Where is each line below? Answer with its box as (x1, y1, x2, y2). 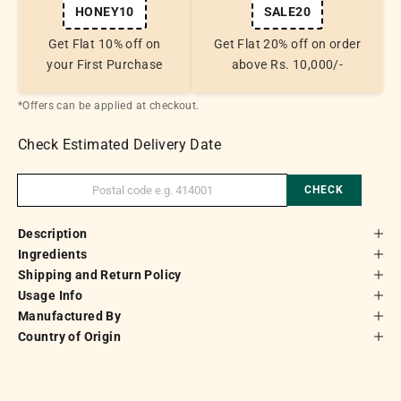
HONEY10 (74, 4, 134, 19)
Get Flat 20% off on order (213, 36, 362, 51)
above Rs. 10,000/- (231, 56, 344, 72)
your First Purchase (47, 56, 163, 72)
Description (18, 226, 88, 241)
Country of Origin (18, 328, 122, 344)
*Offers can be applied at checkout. (18, 98, 200, 112)
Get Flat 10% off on (47, 36, 161, 51)
